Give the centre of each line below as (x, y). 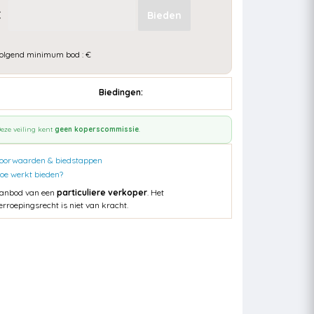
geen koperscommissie (97, 130)
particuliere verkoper (102, 193)
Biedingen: (121, 93)
